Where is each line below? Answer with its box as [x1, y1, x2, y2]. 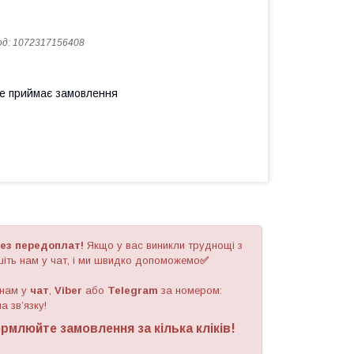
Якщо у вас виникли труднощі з [84, 239, 243, 251]
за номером [161, 284, 220, 296]
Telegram [107, 284, 158, 296]
